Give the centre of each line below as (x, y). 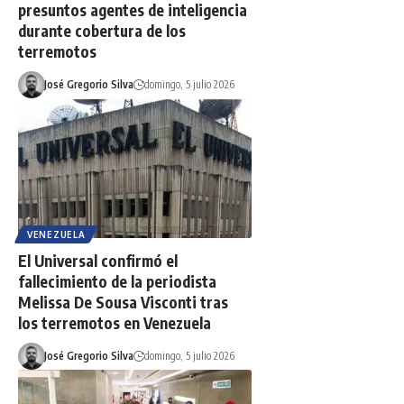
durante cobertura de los (102, 31)
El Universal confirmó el (98, 261)
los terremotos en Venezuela (115, 323)
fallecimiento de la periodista (117, 282)
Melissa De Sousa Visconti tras (123, 303)
